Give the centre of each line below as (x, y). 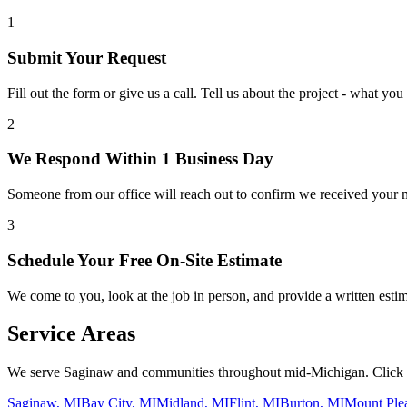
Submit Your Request (87, 57)
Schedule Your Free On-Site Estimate (144, 260)
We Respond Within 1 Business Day (140, 159)
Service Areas (71, 334)
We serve (35, 372)
